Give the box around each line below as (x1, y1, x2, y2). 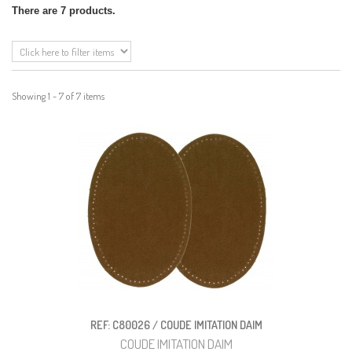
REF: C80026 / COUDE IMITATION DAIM (90, 317, 262, 332)
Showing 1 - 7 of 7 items (12, 90, 104, 102)
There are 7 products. (12, 5, 115, 16)
